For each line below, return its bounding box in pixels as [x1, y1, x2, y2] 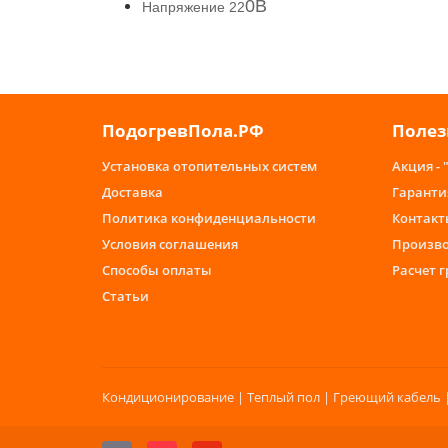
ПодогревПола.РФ [102, 119, 264, 142]
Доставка [102, 183, 163, 201]
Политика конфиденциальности [102, 209, 316, 227]
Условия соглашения [102, 235, 238, 253]
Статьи [102, 287, 149, 305]
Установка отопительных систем [102, 157, 317, 175]
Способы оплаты [102, 261, 212, 279]
